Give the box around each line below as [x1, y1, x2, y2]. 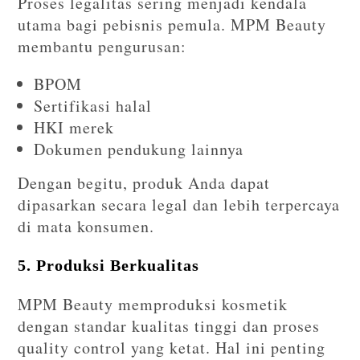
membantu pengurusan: [18, 35, 187, 58]
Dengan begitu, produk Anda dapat [18, 172, 271, 194]
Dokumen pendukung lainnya [34, 138, 244, 161]
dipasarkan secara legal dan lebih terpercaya [18, 194, 341, 216]
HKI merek [34, 117, 115, 139]
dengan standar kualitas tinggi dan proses [18, 315, 321, 337]
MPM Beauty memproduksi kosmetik [18, 293, 288, 316]
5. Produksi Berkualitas [18, 256, 200, 275]
